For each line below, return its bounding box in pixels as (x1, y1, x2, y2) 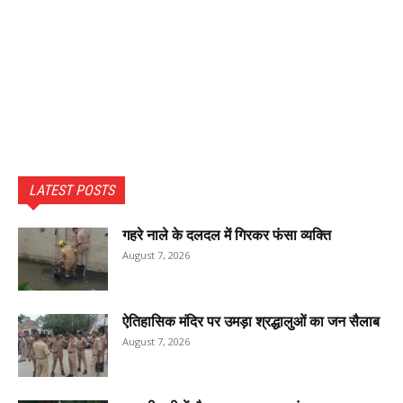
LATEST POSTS (29, 182, 114, 200)
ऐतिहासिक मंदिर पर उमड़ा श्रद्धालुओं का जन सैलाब (122, 313, 380, 331)
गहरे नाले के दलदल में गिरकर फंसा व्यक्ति (122, 227, 331, 245)
